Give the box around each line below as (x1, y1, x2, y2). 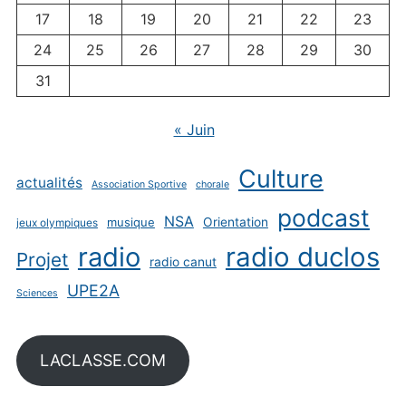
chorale (195, 179, 229, 191)
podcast (276, 203, 370, 233)
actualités (15, 174, 82, 192)
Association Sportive (91, 179, 187, 191)
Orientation (202, 215, 268, 230)
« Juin (173, 121, 215, 140)
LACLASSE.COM (39, 351, 166, 371)
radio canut (149, 255, 217, 270)
